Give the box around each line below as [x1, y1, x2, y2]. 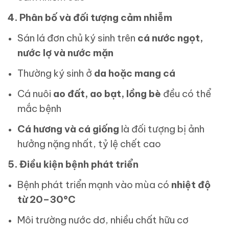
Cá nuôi [17, 87, 54, 100]
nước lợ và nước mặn [17, 47, 114, 59]
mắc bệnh [17, 102, 62, 115]
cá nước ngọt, [138, 32, 203, 44]
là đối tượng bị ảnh [119, 123, 205, 135]
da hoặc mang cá [94, 67, 176, 80]
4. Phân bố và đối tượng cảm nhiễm [8, 11, 172, 24]
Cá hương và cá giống [17, 123, 120, 135]
